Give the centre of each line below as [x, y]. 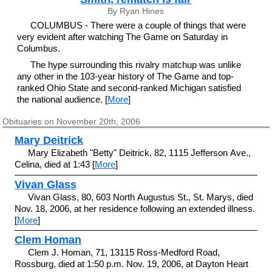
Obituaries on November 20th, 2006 [72, 121]
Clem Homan [48, 240]
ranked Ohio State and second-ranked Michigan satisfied [129, 87]
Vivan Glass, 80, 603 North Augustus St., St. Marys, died [141, 197]
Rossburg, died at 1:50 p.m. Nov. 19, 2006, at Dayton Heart [131, 264]
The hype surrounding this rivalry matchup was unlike [136, 64]
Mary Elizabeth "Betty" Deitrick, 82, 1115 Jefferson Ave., [140, 153]
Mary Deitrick [49, 140]
